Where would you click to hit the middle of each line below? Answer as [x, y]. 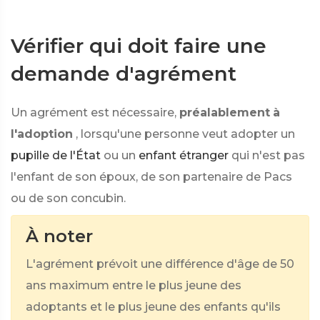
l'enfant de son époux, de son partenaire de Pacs [151, 177]
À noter [59, 236]
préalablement [225, 112]
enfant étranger [184, 155]
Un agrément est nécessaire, [94, 112]
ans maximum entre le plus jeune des [134, 285]
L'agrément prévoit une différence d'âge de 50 [160, 264]
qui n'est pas [268, 155]
